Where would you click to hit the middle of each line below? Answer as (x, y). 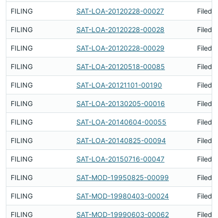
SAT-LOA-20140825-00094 (121, 140)
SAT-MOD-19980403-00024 (123, 196)
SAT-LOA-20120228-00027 (120, 11)
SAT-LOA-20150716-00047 (120, 159)
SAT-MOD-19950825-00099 (123, 177)
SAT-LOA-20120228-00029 (120, 48)
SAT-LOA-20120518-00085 (121, 66)
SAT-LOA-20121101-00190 (119, 85)
